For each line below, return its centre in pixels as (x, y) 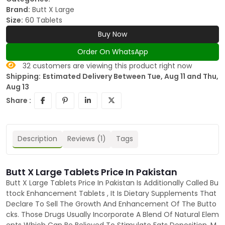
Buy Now (113, 34)
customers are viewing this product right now (111, 66)
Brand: (18, 10)
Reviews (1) (87, 139)
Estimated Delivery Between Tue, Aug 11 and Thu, (131, 77)
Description (37, 139)
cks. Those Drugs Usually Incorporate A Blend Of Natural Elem (113, 215)
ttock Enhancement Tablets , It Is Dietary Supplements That (111, 194)
